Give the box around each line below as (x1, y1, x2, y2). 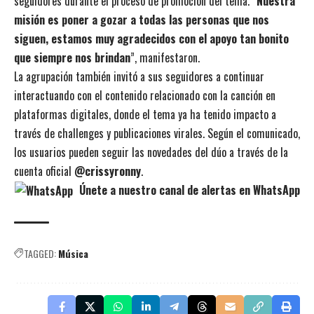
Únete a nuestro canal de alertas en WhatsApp (76, 181, 300, 198)
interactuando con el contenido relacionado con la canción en (14, 86, 275, 104)
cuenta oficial (14, 162, 74, 179)
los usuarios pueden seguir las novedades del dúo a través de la (14, 143, 288, 161)
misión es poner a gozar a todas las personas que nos (14, 11, 269, 28)
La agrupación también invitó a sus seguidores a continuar (14, 67, 264, 85)
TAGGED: (24, 246, 56, 261)
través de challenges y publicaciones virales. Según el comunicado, (14, 124, 300, 142)
